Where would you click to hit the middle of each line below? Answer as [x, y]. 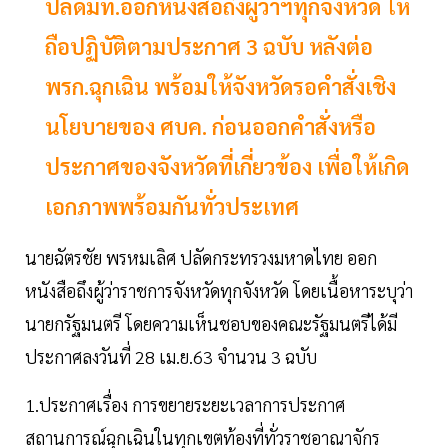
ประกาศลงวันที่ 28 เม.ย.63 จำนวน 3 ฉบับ [171, 357]
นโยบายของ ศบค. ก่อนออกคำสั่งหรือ [210, 126]
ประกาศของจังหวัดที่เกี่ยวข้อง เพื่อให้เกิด [227, 166]
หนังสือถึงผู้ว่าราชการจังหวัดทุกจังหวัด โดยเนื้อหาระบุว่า [219, 291]
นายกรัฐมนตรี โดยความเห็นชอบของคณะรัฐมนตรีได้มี [211, 324]
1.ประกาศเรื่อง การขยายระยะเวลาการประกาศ [185, 405]
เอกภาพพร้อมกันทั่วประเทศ [172, 206]
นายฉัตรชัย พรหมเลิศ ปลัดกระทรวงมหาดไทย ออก [201, 258]
